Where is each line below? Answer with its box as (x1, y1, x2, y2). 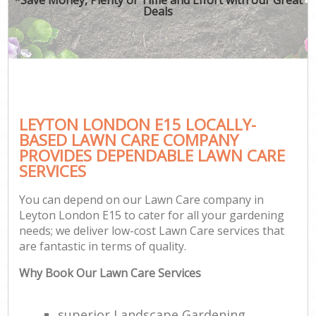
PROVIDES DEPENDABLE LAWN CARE (19, 144, 286, 166)
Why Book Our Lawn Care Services (19, 265, 202, 281)
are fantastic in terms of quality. (19, 238, 187, 255)
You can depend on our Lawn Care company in (19, 192, 265, 208)
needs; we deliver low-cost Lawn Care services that (19, 223, 285, 239)
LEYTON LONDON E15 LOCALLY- (19, 113, 257, 135)
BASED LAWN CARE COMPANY (19, 128, 239, 151)
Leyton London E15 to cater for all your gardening (19, 207, 285, 224)
